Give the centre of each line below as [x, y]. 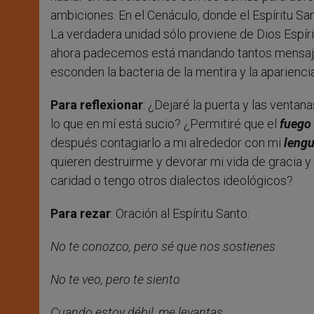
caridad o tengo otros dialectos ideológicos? [172, 181]
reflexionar [111, 105]
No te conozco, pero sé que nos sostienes [163, 247]
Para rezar [81, 214]
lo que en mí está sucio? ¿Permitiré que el [165, 124]
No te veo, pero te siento [115, 280]
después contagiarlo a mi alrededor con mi [167, 143]
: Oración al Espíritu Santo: [180, 214]
